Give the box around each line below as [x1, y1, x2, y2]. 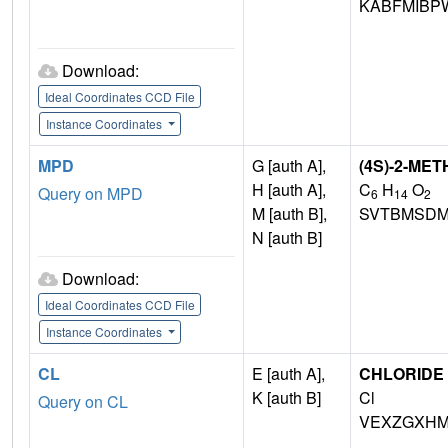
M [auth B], [252, 202, 327, 226]
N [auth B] [252, 226, 322, 250]
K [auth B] [252, 386, 321, 410]
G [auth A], [252, 154, 326, 178]
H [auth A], [252, 178, 326, 202]
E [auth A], [252, 362, 325, 386]
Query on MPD [38, 182, 143, 206]
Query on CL [38, 390, 128, 414]
